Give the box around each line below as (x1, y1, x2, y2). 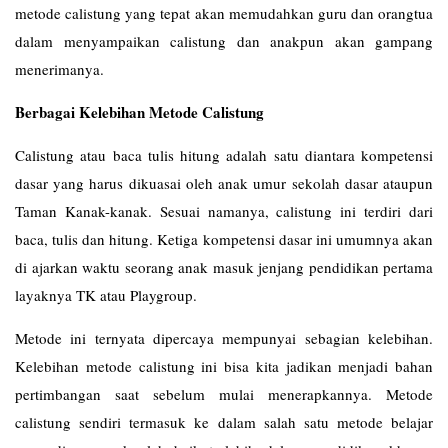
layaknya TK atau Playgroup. (15, 285, 197, 305)
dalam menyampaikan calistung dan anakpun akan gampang (15, 31, 433, 51)
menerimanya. (15, 59, 104, 79)
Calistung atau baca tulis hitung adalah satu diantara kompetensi (15, 145, 433, 165)
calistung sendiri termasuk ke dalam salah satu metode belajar (15, 412, 433, 432)
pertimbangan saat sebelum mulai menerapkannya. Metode (15, 384, 433, 404)
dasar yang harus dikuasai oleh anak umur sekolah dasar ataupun (15, 173, 433, 193)
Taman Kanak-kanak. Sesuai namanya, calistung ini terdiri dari (15, 201, 433, 221)
